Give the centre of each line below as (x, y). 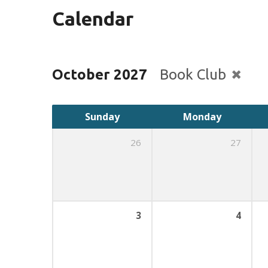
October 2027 (100, 74)
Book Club (195, 74)
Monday (202, 117)
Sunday (102, 117)
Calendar (93, 19)
